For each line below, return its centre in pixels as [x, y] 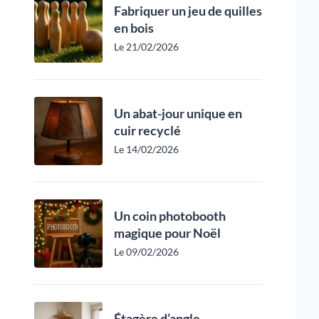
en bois [134, 28]
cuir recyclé [147, 130]
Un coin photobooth [170, 216]
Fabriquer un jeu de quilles [188, 11]
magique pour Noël [167, 233]
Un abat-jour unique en [178, 113]
